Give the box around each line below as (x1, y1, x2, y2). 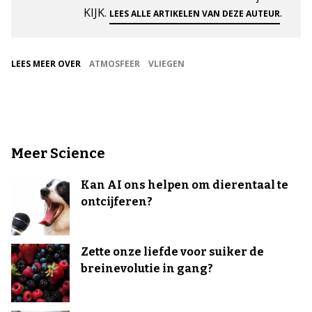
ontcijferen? (81, 194, 153, 208)
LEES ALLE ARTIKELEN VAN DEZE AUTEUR (109, 7, 280, 19)
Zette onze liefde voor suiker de (81, 244, 264, 258)
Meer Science (11, 144, 105, 162)
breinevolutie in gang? (81, 261, 213, 275)
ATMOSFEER (89, 57, 140, 70)
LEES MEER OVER (11, 57, 81, 70)
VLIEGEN (148, 57, 185, 70)
